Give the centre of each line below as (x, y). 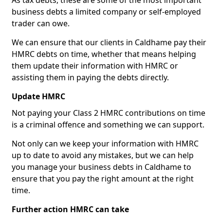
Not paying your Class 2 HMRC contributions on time (109, 113)
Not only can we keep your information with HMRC (105, 144)
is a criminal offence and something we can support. (108, 125)
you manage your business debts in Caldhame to (101, 167)
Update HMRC (38, 96)
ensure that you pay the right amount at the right (103, 179)
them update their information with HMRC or (95, 66)
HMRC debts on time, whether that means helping (104, 54)
